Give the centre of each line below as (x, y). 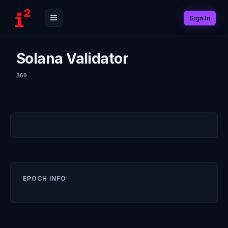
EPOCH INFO (45, 178)
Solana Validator (73, 59)
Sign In (200, 18)
